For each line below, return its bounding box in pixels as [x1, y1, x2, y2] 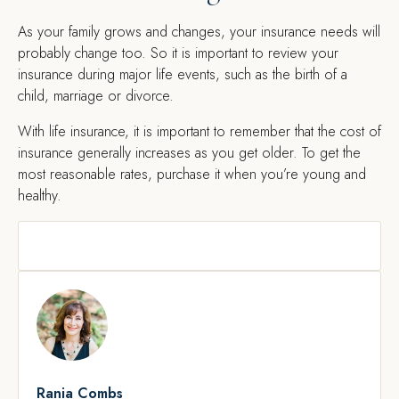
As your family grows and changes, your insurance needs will [18, 21, 380, 42]
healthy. [18, 185, 61, 206]
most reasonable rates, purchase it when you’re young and [18, 164, 366, 184]
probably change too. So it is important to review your [18, 43, 338, 63]
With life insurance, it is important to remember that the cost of [18, 121, 381, 142]
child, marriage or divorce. [18, 85, 174, 106]
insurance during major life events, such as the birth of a [18, 64, 347, 85]
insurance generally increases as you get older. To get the [18, 142, 361, 163]
